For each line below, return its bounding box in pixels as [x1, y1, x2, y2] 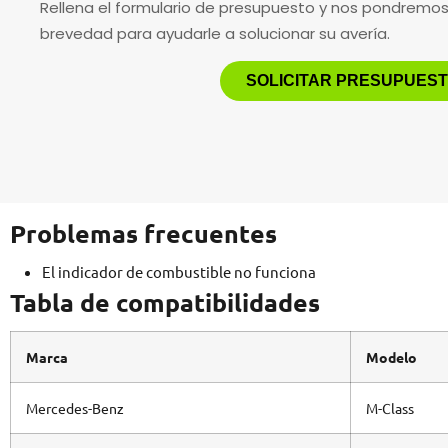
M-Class [366, 399, 414, 418]
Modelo [366, 348, 417, 367]
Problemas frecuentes [10, 217, 277, 250]
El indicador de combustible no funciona [42, 262, 316, 282]
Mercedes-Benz [26, 399, 124, 418]
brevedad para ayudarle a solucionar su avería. [40, 23, 394, 45]
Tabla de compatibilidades [10, 286, 320, 319]
